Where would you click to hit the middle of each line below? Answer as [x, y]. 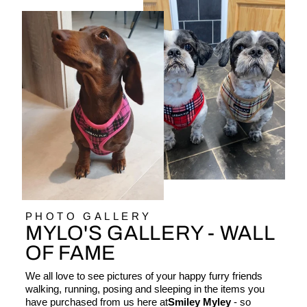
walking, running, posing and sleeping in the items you [145, 290]
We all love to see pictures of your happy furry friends [144, 277]
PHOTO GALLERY [89, 217]
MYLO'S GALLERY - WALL [150, 233]
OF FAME [71, 253]
